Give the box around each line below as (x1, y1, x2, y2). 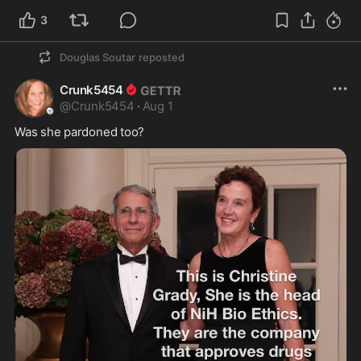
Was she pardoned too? (15, 123, 147, 139)
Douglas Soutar (60, 50, 135, 64)
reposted (139, 50, 185, 64)
